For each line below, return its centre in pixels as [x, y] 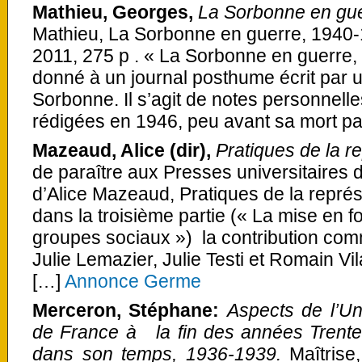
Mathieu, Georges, [115, 13]
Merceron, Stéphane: [130, 311]
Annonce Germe [131, 282]
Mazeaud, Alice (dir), [124, 151]
